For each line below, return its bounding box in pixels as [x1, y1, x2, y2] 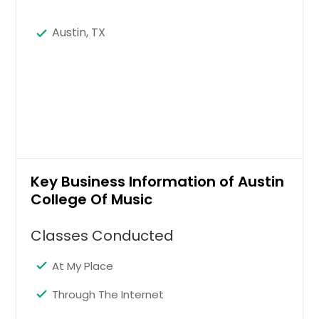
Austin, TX [52, 23, 106, 41]
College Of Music [31, 189, 153, 209]
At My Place [52, 258, 114, 273]
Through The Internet [52, 286, 164, 302]
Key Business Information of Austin [31, 171, 285, 192]
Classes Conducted [31, 225, 174, 246]
